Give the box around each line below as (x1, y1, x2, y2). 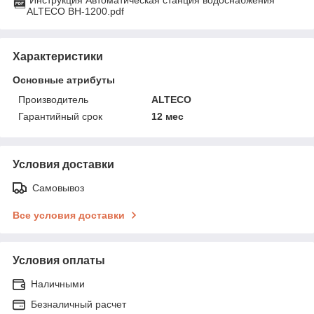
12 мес (151, 110, 184, 122)
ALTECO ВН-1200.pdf (27, 5, 124, 17)
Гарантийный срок (18, 110, 102, 122)
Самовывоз (32, 182, 84, 193)
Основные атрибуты (13, 74, 115, 86)
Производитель (18, 93, 88, 105)
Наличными (31, 278, 85, 289)
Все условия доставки (13, 209, 125, 221)
